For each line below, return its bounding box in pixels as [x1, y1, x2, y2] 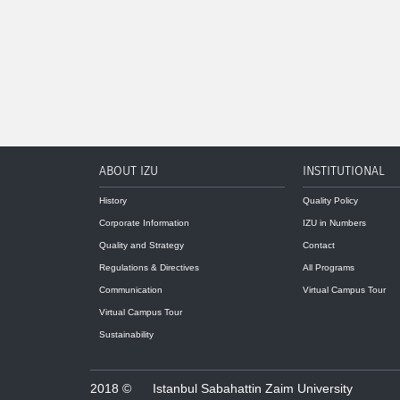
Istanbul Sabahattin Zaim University [153, 381, 353, 396]
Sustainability [99, 329, 154, 339]
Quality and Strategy [99, 240, 184, 250]
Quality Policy [303, 196, 359, 205]
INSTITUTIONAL [303, 163, 386, 179]
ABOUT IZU [99, 163, 158, 179]
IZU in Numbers [303, 218, 367, 228]
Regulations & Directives [99, 262, 199, 272]
